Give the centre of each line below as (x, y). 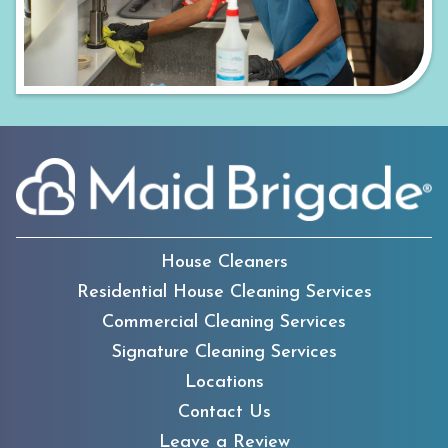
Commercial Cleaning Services (224, 322)
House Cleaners (224, 262)
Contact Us (224, 412)
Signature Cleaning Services (224, 352)
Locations (224, 382)
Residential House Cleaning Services (224, 292)
